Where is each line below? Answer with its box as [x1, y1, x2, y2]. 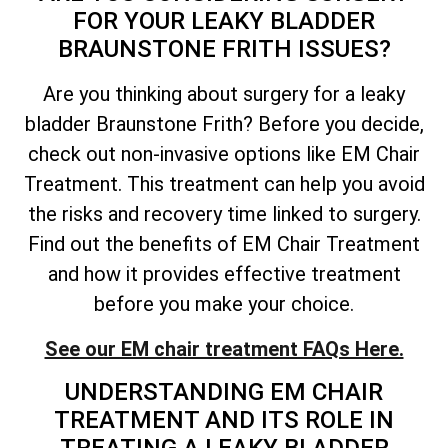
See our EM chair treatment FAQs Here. [44, 336, 404, 361]
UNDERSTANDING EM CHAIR [65, 378, 383, 407]
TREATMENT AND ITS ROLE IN [54, 406, 394, 435]
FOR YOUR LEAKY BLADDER [73, 7, 375, 36]
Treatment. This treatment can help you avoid [23, 172, 425, 197]
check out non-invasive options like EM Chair [28, 142, 420, 167]
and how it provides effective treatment [47, 262, 401, 287]
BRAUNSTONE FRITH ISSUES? [57, 35, 391, 64]
